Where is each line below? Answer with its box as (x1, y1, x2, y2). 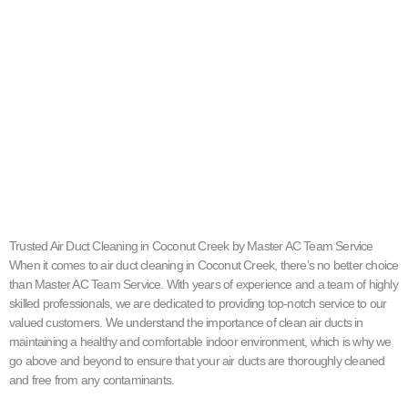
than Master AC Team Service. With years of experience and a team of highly (9, 276, 398, 291)
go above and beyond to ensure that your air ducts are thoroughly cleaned (9, 352, 385, 368)
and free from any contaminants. (9, 372, 175, 387)
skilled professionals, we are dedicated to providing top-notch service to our (9, 295, 387, 311)
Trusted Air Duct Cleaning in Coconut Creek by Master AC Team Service (9, 238, 373, 253)
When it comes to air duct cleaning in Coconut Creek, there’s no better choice (9, 257, 399, 272)
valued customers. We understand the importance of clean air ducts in (9, 314, 363, 330)
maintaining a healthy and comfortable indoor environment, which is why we (9, 333, 392, 349)
